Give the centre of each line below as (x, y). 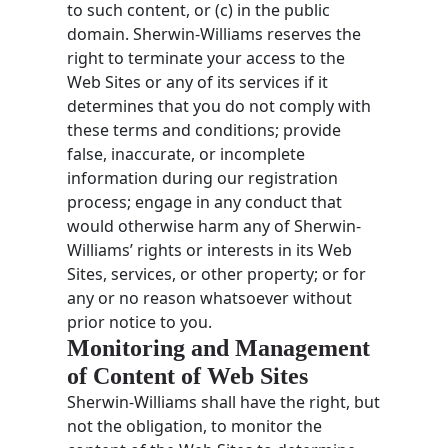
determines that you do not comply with (219, 105)
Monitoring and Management (219, 347)
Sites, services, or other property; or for (217, 273)
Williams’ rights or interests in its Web (210, 249)
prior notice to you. (140, 321)
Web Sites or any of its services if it (198, 81)
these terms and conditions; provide (204, 129)
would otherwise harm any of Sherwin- (214, 225)
